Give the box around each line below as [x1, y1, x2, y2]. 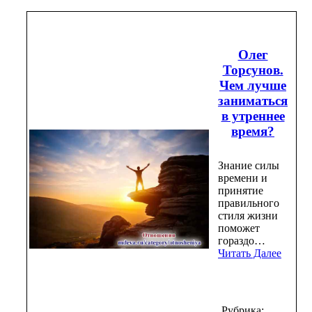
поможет [218, 221, 260, 234]
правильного [218, 196, 279, 209]
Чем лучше [219, 77, 286, 93]
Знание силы [218, 159, 279, 171]
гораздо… [218, 234, 265, 247]
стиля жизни [218, 209, 278, 221]
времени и [218, 171, 267, 184]
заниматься [218, 93, 288, 108]
